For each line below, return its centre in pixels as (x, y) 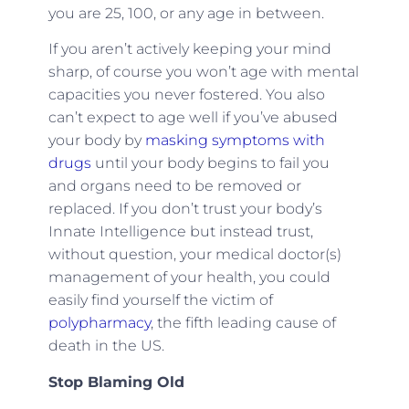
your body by (94, 141)
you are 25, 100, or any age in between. (188, 13)
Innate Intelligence (117, 232)
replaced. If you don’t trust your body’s (185, 209)
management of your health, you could (189, 278)
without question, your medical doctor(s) (194, 255)
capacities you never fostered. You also (186, 95)
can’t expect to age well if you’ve (165, 118)
